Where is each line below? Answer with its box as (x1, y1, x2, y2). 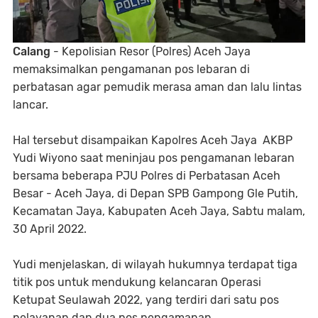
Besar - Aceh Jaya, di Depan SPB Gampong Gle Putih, (13, 187, 298, 201)
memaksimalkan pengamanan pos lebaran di (13, 62, 250, 77)
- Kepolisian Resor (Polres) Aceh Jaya (50, 45, 251, 59)
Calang (13, 45, 50, 59)
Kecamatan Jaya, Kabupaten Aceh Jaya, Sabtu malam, (13, 204, 305, 219)
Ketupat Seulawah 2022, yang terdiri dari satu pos (13, 293, 279, 307)
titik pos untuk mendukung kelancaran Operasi (13, 275, 261, 290)
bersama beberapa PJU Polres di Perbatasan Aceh (13, 169, 280, 183)
